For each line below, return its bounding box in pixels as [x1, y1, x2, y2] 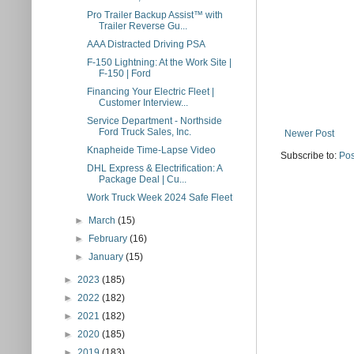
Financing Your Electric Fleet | [86, 86, 214, 97]
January [88, 251, 126, 262]
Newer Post [284, 127, 334, 139]
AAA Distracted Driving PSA [86, 39, 205, 50]
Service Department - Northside [86, 115, 222, 126]
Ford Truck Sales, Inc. [98, 126, 191, 137]
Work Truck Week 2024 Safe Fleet [86, 192, 232, 203]
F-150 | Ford [98, 68, 151, 79]
